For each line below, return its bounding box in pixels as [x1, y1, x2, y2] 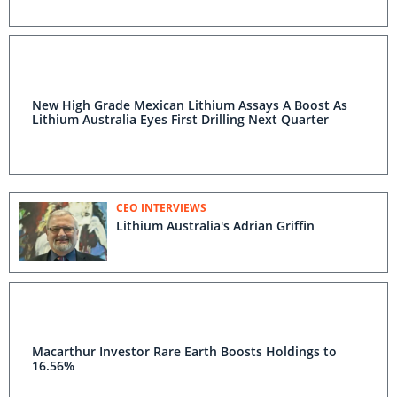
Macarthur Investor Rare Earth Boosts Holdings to [32, 343, 337, 360]
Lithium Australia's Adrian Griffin [116, 217, 315, 234]
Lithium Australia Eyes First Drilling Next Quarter [32, 111, 329, 128]
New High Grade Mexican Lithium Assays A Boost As [32, 97, 347, 113]
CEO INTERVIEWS [116, 200, 206, 215]
